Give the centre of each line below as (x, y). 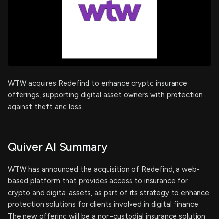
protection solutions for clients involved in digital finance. (104, 204)
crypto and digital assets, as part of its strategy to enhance (109, 193)
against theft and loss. (45, 107)
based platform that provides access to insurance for (98, 181)
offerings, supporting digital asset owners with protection (105, 95)
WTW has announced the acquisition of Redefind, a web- (104, 169)
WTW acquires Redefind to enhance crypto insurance (98, 83)
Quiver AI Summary (57, 147)
